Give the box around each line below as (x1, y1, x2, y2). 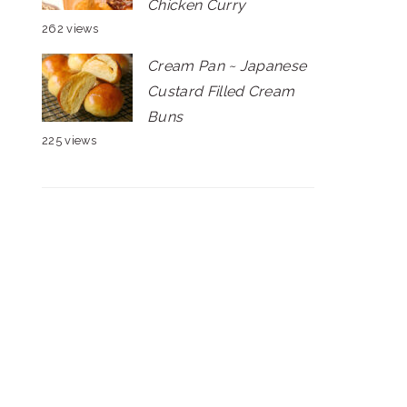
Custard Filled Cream (147, 83, 295, 100)
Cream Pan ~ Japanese (147, 57, 307, 74)
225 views (42, 134, 96, 147)
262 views (42, 22, 98, 35)
